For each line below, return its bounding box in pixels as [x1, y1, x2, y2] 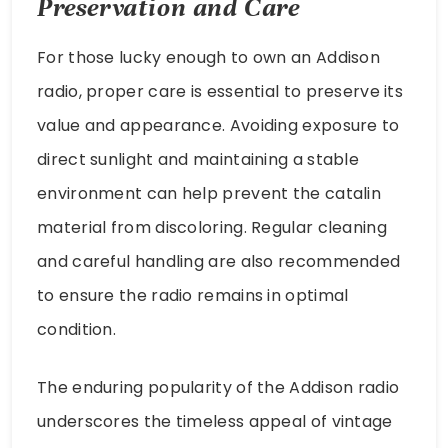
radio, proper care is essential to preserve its [37, 80, 404, 104]
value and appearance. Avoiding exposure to [37, 114, 400, 138]
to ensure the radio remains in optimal [37, 284, 349, 308]
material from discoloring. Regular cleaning [37, 216, 387, 240]
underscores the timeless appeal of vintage [37, 410, 393, 434]
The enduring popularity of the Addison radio [37, 376, 400, 400]
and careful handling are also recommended [37, 250, 401, 274]
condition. [37, 318, 117, 342]
